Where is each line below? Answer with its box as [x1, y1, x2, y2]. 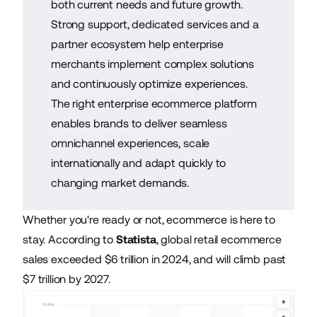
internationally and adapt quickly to [51, 156, 226, 170]
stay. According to [23, 232, 116, 246]
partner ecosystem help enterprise [51, 37, 224, 51]
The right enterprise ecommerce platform [51, 96, 257, 110]
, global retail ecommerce [156, 232, 282, 246]
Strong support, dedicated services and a [51, 17, 259, 31]
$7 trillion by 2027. [23, 272, 110, 286]
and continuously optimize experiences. [51, 76, 248, 91]
